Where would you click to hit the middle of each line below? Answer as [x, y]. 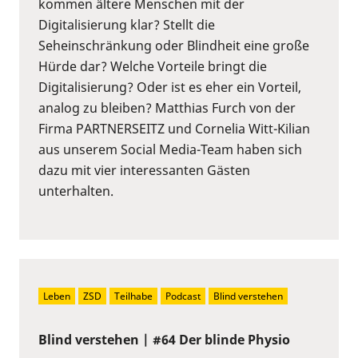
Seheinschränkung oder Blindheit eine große [174, 45]
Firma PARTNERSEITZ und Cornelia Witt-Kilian [174, 128]
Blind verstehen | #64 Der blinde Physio [164, 339]
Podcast [183, 296]
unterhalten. [76, 191]
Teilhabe [133, 296]
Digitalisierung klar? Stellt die [127, 24]
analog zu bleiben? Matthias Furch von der [167, 107]
